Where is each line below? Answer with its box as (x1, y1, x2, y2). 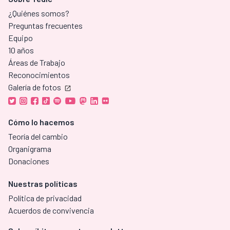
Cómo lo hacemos (8, 117, 74, 127)
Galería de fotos (8, 82, 61, 92)
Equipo (8, 33, 33, 43)
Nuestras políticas (8, 179, 78, 189)
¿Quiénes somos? (8, 8, 69, 18)
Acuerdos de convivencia (8, 205, 94, 216)
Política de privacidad (8, 193, 82, 203)
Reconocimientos (8, 70, 70, 80)
